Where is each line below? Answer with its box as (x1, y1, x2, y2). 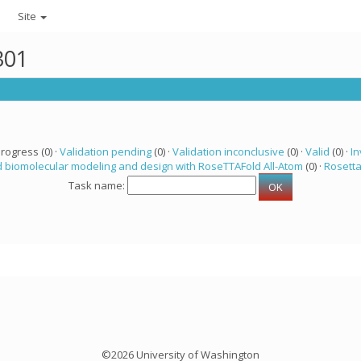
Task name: (68, 178, 127, 193)
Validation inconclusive (172, 144, 284, 159)
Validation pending (59, 144, 151, 159)
